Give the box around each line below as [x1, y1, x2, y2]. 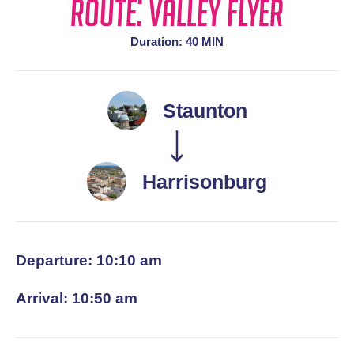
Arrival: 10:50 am [16, 290, 137, 307]
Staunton [162, 99, 247, 122]
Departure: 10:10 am [16, 252, 162, 269]
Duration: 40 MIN [130, 35, 224, 49]
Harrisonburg [142, 170, 267, 193]
